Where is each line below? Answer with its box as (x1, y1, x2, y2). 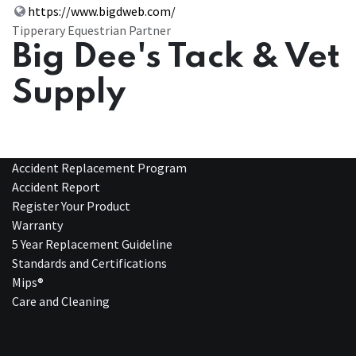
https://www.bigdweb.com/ (27, 3, 176, 20)
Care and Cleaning (12, 292, 110, 309)
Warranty (12, 216, 63, 233)
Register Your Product (12, 197, 130, 214)
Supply (12, 76, 126, 111)
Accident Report (12, 178, 100, 195)
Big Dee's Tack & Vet (12, 41, 340, 75)
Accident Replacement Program (12, 159, 187, 176)
